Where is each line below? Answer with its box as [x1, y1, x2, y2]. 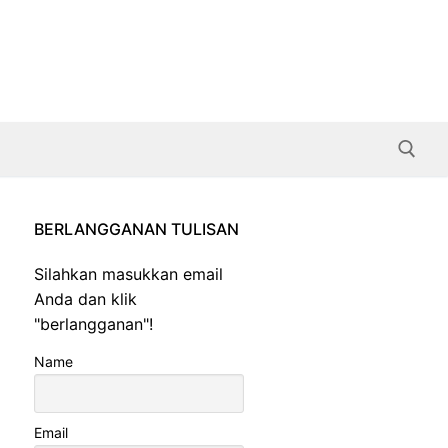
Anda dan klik [34, 289, 137, 310]
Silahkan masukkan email [34, 264, 223, 285]
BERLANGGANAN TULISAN [34, 219, 239, 240]
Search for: [170, 222, 197, 243]
